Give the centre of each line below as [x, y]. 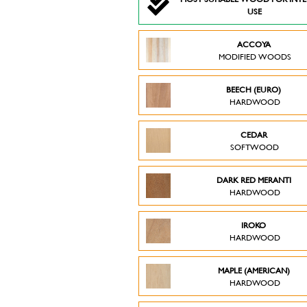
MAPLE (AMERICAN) [255, 270]
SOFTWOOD [255, 147]
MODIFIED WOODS [255, 56]
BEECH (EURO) [255, 89]
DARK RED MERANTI [255, 180]
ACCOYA [255, 44]
